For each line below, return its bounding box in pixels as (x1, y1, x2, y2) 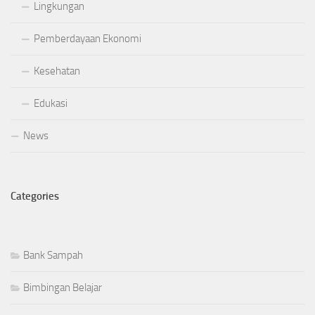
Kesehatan (34, 65, 80, 78)
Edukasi (34, 97, 67, 110)
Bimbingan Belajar (23, 281, 102, 295)
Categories (11, 190, 59, 203)
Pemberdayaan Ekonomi (34, 32, 141, 46)
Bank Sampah (23, 249, 83, 262)
